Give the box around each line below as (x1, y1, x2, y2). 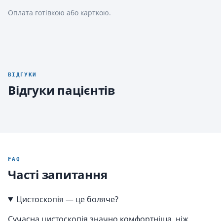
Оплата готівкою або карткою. (8, 8, 111, 18)
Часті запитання (8, 166, 108, 183)
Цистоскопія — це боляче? (16, 193, 118, 205)
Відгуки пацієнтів (8, 81, 115, 98)
